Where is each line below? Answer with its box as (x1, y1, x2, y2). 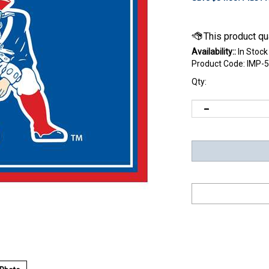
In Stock (236, 46, 268, 56)
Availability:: (192, 46, 236, 56)
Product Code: (192, 58, 245, 68)
